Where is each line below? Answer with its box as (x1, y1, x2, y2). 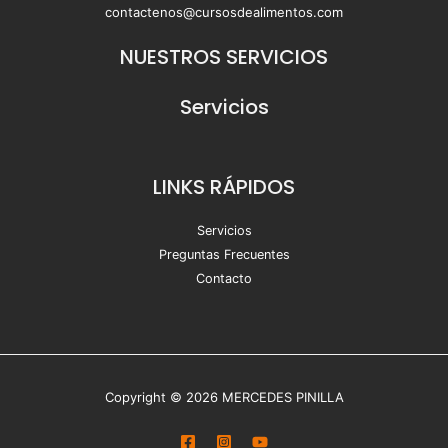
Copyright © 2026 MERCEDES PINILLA (104, 389, 344, 405)
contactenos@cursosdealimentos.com (105, 3, 343, 20)
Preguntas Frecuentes (158, 247, 290, 262)
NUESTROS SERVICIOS (120, 42, 328, 71)
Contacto (196, 271, 252, 286)
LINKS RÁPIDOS (153, 172, 295, 201)
